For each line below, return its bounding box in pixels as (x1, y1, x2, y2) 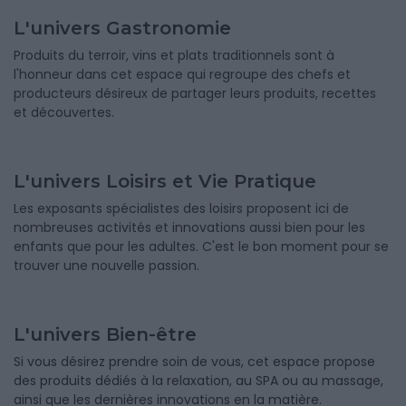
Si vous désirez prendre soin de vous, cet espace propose (14, 353, 375, 371)
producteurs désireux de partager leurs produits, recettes (14, 84, 376, 102)
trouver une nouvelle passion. (14, 256, 199, 275)
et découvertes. (14, 103, 114, 121)
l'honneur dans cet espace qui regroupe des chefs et (14, 65, 351, 83)
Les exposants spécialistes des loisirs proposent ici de (14, 199, 349, 217)
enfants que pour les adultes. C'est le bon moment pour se (14, 237, 389, 256)
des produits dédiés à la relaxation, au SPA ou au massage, (14, 372, 383, 390)
